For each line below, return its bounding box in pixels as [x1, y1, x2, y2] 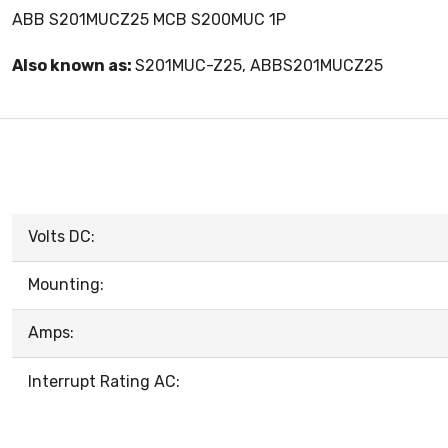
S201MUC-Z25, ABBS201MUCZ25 [135, 56, 383, 76]
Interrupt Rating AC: [28, 372, 180, 392]
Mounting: [28, 275, 104, 295]
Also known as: [12, 56, 135, 76]
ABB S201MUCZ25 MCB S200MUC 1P [12, 10, 286, 30]
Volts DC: [28, 227, 95, 247]
